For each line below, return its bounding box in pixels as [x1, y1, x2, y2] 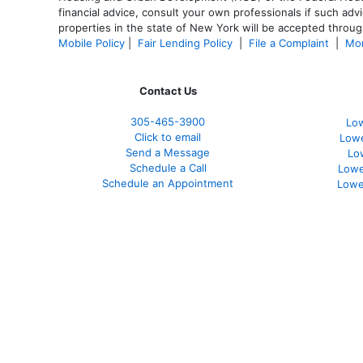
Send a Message [126, 145, 210, 159]
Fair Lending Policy [138, 36, 233, 49]
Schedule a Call [129, 160, 207, 174]
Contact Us [139, 83, 197, 97]
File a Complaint [249, 36, 332, 49]
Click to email [135, 130, 201, 143]
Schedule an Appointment [102, 176, 233, 190]
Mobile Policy [58, 36, 125, 49]
